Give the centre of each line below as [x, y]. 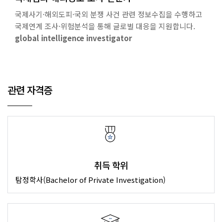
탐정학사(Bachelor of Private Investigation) [90, 180]
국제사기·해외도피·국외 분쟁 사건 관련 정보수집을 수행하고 [109, 14]
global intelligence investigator [73, 38]
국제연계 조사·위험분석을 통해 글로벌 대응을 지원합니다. [105, 26]
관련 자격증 [30, 90]
